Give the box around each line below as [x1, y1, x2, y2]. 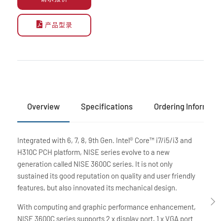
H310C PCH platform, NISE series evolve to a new [17, 147, 170, 156]
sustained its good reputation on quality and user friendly [17, 171, 195, 180]
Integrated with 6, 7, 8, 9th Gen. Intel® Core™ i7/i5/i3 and [17, 135, 192, 145]
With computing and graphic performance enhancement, [17, 202, 196, 211]
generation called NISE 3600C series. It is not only [17, 159, 173, 168]
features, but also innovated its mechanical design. [17, 183, 177, 192]
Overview [27, 101, 60, 111]
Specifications [81, 101, 133, 111]
